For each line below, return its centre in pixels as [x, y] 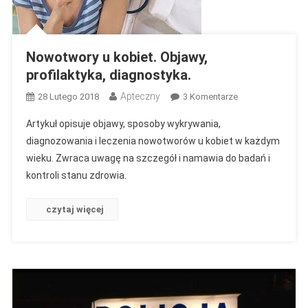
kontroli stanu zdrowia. [76, 176]
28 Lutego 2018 [68, 97]
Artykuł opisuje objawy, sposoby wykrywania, [123, 124]
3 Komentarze [210, 97]
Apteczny [140, 97]
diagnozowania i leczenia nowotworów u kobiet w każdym [153, 141]
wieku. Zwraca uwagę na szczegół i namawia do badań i [148, 158]
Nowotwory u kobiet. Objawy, [117, 57]
